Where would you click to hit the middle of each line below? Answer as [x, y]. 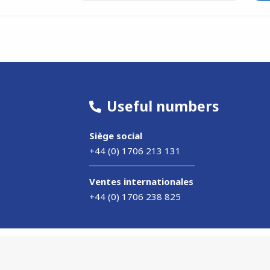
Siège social [116, 135]
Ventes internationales [142, 181]
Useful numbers [162, 106]
